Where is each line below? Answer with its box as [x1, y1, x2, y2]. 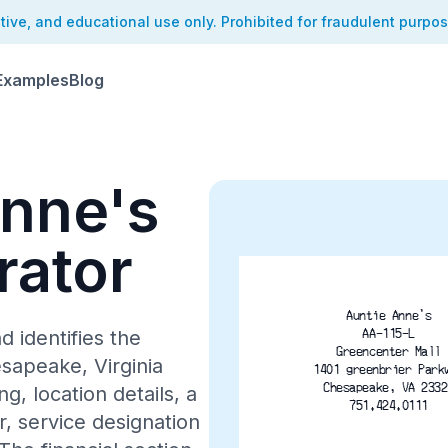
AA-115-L [362, 325, 415, 340]
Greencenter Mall [336, 343, 442, 358]
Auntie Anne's [346, 307, 432, 322]
